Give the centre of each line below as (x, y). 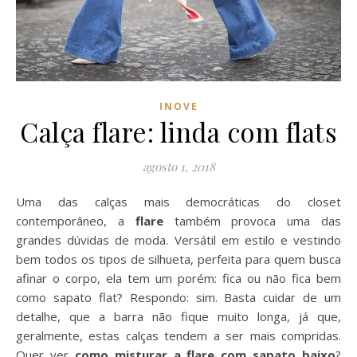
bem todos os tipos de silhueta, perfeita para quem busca (178, 259)
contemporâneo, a (76, 220)
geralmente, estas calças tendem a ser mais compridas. (178, 335)
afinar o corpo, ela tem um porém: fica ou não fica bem (178, 278)
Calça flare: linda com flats (178, 131)
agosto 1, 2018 (178, 166)
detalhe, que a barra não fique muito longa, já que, (178, 316)
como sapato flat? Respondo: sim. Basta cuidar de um (178, 297)
